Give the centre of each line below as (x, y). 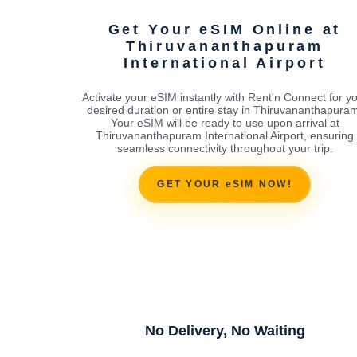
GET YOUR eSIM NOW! (225, 184)
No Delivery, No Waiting (225, 330)
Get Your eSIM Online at (225, 29)
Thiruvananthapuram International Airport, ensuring (225, 135)
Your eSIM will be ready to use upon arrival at (225, 122)
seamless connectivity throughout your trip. (225, 148)
